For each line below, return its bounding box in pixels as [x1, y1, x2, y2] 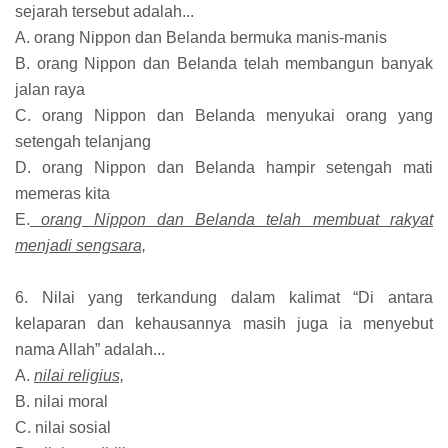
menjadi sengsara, [15, 236, 146, 254]
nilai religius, [34, 366, 124, 384]
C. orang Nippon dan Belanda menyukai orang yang [15, 106, 433, 124]
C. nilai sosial [15, 418, 111, 436]
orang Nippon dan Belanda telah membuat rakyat [30, 210, 433, 228]
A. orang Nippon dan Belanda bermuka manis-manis [15, 28, 387, 46]
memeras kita [15, 184, 110, 202]
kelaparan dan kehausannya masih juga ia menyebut [15, 314, 433, 332]
